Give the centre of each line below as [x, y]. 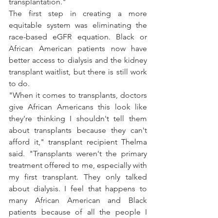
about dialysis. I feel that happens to [78, 189]
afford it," [28, 142]
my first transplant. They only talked [78, 177]
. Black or [127, 37]
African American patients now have [78, 49]
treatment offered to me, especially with [78, 165]
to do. [19, 84]
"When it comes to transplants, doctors [78, 95]
